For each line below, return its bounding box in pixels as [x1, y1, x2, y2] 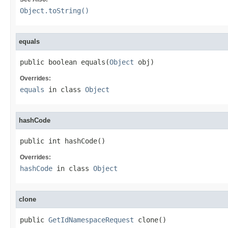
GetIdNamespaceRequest [48, 216, 134, 224]
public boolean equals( [20, 58, 109, 66]
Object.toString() [20, 7, 89, 15]
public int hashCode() [20, 137, 105, 145]
